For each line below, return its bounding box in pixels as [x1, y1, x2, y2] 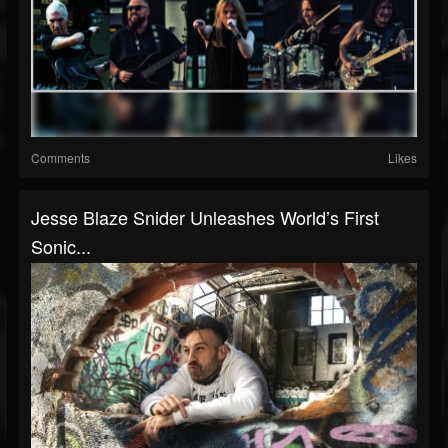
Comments [31, 148, 90, 166]
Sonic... [31, 232, 91, 259]
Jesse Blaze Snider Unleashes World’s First [31, 203, 379, 230]
